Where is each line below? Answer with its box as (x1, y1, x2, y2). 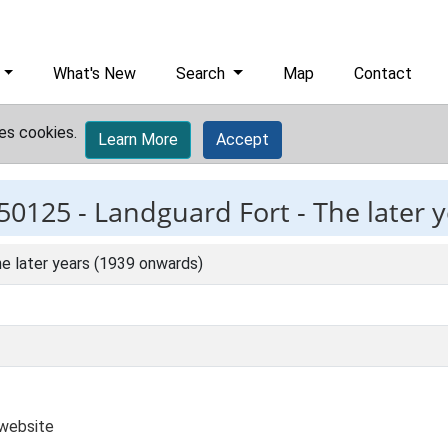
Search (176, 64, 230, 83)
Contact (354, 64, 413, 83)
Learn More (98, 130, 178, 149)
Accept (216, 130, 269, 149)
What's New (53, 64, 137, 83)
